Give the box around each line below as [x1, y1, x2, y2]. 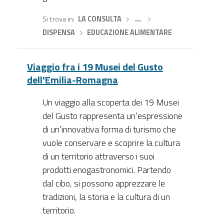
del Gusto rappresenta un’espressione [42, 108, 182, 122]
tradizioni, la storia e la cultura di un [42, 189, 170, 203]
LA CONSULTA [77, 13, 121, 25]
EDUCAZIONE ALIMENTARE [87, 27, 172, 38]
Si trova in [42, 13, 73, 25]
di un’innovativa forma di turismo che [42, 122, 176, 136]
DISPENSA [42, 27, 75, 38]
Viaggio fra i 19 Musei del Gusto [27, 58, 163, 74]
